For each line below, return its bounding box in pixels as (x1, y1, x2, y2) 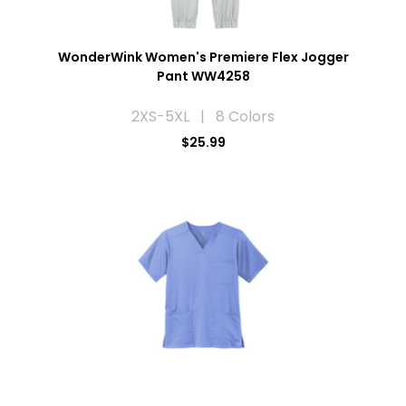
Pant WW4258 (156, 66, 250, 85)
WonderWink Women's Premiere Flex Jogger (57, 47, 349, 66)
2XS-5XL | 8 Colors (131, 105, 275, 127)
